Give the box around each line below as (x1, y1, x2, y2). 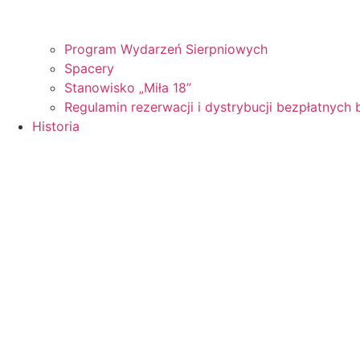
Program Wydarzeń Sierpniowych (64, 40, 268, 57)
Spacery (64, 59, 114, 76)
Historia (32, 117, 80, 134)
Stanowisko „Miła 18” (64, 79, 191, 96)
